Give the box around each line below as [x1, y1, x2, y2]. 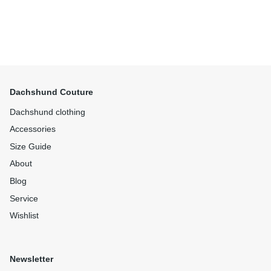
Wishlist [10, 211, 39, 221]
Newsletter [10, 255, 53, 264]
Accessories [10, 125, 56, 134]
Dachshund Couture [10, 87, 93, 97]
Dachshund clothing [10, 107, 85, 117]
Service [10, 194, 38, 203]
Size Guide [10, 142, 51, 151]
